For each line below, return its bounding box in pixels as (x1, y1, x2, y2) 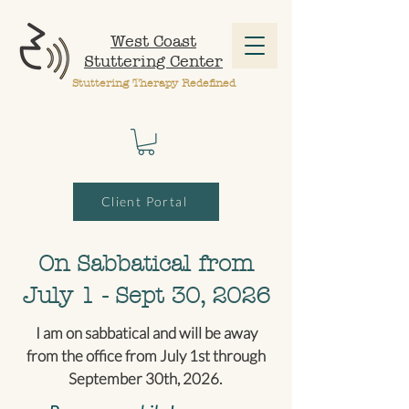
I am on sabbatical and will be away (35, 322, 257, 342)
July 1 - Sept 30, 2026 (22, 282, 270, 309)
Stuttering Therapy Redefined (71, 77, 236, 89)
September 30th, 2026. (68, 368, 225, 388)
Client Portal (100, 194, 188, 210)
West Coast (110, 31, 196, 51)
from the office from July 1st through (26, 345, 266, 365)
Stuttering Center (84, 51, 223, 71)
